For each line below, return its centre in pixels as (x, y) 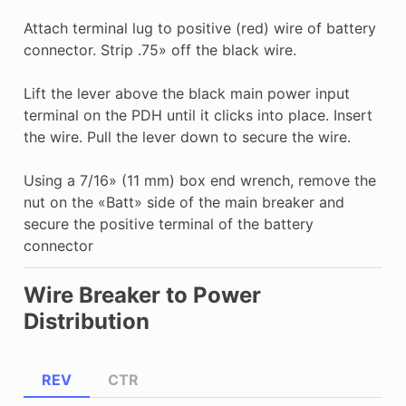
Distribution (86, 321)
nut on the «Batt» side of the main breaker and (184, 202)
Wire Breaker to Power (142, 295)
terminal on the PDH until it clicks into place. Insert (198, 115)
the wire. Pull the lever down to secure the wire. (187, 137)
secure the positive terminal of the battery (168, 224)
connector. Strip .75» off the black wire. (159, 50)
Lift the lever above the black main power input (186, 93)
